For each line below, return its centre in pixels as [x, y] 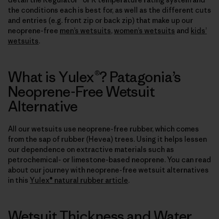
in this [19, 180]
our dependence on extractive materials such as [91, 149]
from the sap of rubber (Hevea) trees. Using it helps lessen [107, 139]
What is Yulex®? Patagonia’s [94, 77]
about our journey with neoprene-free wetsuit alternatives [108, 170]
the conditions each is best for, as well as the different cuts [109, 10]
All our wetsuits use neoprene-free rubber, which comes [103, 129]
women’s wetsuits [144, 30]
